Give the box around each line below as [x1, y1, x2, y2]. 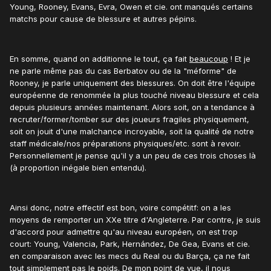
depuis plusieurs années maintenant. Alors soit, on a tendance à [10, 102, 255, 113]
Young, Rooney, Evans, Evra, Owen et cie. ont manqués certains [10, 2, 253, 12]
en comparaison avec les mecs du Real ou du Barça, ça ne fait [10, 251, 250, 261]
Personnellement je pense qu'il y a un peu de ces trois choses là [10, 151, 256, 161]
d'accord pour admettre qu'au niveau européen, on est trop [10, 227, 238, 237]
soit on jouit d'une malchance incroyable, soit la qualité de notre [10, 126, 254, 137]
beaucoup [189, 54, 228, 64]
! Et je [228, 54, 250, 64]
